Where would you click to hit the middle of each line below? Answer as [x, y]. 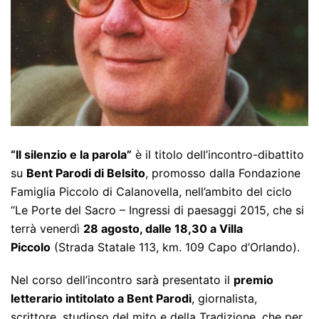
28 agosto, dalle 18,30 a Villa [163, 229]
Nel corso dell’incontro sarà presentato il [122, 280]
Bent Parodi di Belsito [86, 173]
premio [253, 280]
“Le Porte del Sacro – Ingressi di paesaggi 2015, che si [157, 210]
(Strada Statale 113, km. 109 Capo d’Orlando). [175, 247]
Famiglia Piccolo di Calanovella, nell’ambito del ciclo [151, 192]
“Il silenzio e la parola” [71, 155]
